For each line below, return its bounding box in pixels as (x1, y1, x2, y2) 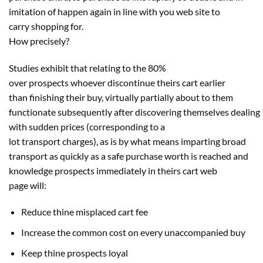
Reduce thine (21, 206, 76, 218)
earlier (200, 76, 225, 88)
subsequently (58, 106, 112, 117)
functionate (9, 106, 58, 117)
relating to (89, 62, 131, 73)
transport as (9, 150, 60, 161)
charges (62, 135, 93, 147)
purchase (126, 150, 163, 161)
